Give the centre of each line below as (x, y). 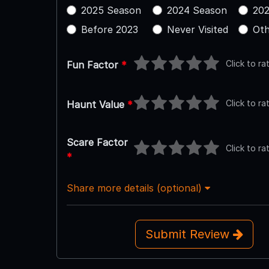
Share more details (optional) (135, 188)
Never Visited (197, 29)
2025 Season (111, 10)
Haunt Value (97, 104)
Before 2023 (109, 29)
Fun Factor (94, 65)
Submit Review (189, 234)
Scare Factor (97, 142)
